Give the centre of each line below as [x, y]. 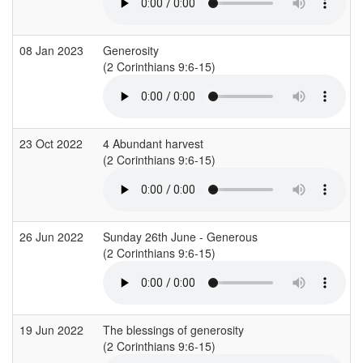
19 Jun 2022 [53, 329]
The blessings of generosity [173, 329]
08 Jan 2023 [53, 50]
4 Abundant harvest [153, 143]
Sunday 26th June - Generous [180, 236]
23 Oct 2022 [53, 143]
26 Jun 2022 [53, 236]
